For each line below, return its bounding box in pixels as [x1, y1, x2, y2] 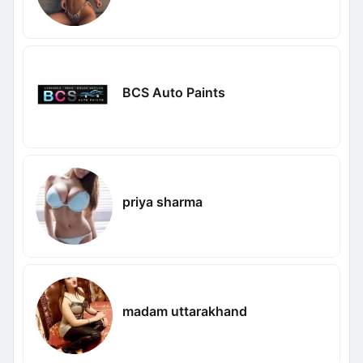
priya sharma [122, 193, 203, 210]
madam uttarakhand [122, 302, 247, 319]
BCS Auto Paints [122, 83, 225, 100]
